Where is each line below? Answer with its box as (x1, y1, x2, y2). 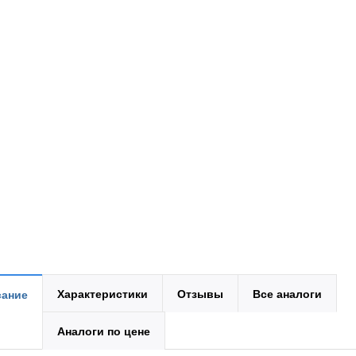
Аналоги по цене (56, 322, 150, 339)
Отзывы (176, 284, 223, 301)
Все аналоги (252, 284, 322, 301)
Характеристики (56, 284, 148, 301)
